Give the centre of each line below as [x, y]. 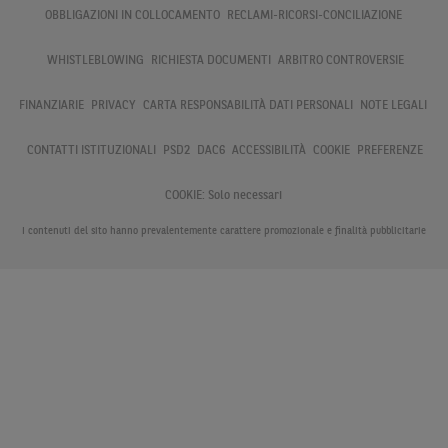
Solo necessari [244, 196]
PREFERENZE [390, 151]
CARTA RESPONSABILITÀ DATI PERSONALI [249, 106]
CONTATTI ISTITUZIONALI [93, 151]
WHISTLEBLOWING [96, 61]
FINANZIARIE [53, 106]
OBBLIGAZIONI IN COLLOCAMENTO [133, 16]
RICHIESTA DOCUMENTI [212, 61]
